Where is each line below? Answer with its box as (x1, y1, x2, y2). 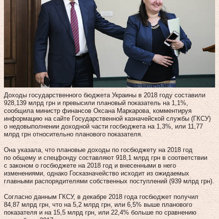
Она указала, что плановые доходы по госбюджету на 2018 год (4, 146, 193, 153)
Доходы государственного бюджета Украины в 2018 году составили (4, 91, 205, 99)
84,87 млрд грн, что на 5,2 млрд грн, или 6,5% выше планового (4, 200, 192, 208)
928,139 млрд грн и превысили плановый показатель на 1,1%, (4, 99, 188, 107)
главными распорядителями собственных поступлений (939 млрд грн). (4, 177, 214, 185)
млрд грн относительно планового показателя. (4, 130, 143, 138)
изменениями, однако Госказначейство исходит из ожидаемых (4, 169, 189, 177)
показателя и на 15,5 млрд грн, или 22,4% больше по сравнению (4, 208, 197, 216)
